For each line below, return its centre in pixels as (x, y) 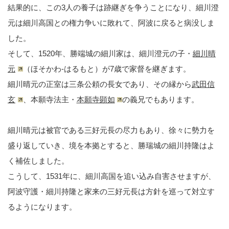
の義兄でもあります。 (161, 100)
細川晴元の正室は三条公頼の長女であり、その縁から (100, 84)
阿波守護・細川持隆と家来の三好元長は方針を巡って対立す (111, 192)
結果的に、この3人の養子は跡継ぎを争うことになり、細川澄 (113, 8)
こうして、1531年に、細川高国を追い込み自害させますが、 (112, 176)
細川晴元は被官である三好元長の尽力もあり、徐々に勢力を (111, 130)
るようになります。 (42, 207)
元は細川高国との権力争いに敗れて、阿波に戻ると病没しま (111, 23)
